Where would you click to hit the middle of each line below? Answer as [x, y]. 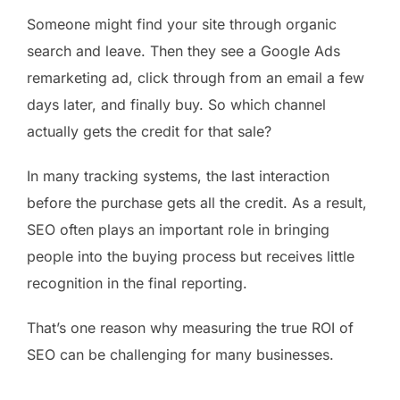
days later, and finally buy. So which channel [176, 104]
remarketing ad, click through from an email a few [196, 77]
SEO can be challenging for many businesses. [183, 354]
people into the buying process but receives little [191, 256]
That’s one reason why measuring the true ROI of [190, 327]
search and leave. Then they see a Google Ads [183, 50]
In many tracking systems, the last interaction [178, 175]
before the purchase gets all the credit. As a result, [197, 202]
